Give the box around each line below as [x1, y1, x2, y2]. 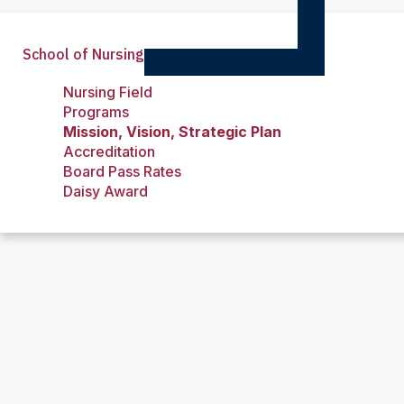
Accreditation [63, 142, 155, 161]
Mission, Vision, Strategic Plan [63, 123, 281, 141]
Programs [63, 103, 129, 121]
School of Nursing [23, 45, 144, 63]
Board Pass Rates [63, 162, 181, 180]
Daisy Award [63, 182, 148, 200]
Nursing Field [63, 83, 152, 101]
